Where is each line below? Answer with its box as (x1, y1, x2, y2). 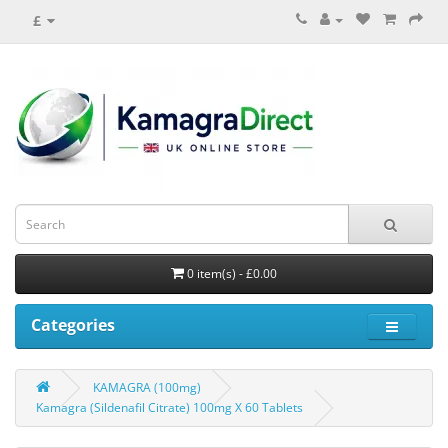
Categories (31, 314, 115, 336)
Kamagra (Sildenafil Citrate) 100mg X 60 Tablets (36, 399, 303, 416)
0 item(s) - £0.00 (187, 265, 277, 282)
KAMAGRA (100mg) (93, 379, 201, 396)
